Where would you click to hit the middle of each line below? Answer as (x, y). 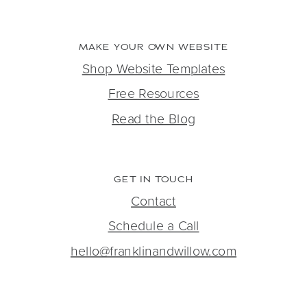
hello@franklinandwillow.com (153, 250)
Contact (153, 200)
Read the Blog (153, 118)
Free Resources (153, 93)
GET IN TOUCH (153, 179)
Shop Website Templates (153, 67)
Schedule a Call (153, 225)
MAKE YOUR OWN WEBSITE (153, 47)
